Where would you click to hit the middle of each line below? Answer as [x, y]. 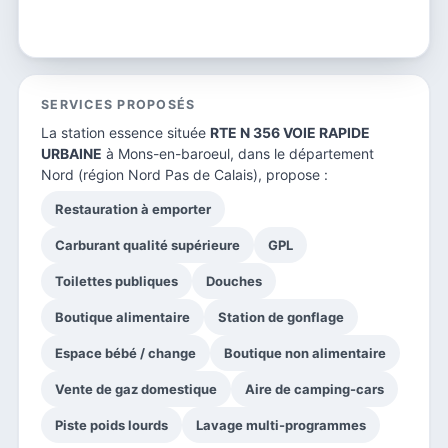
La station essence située [125, 132]
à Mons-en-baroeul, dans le [195, 153]
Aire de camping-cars [314, 388]
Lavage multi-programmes [281, 424]
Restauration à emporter [133, 208]
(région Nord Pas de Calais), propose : [201, 174]
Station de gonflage [281, 316]
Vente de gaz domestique [136, 388]
